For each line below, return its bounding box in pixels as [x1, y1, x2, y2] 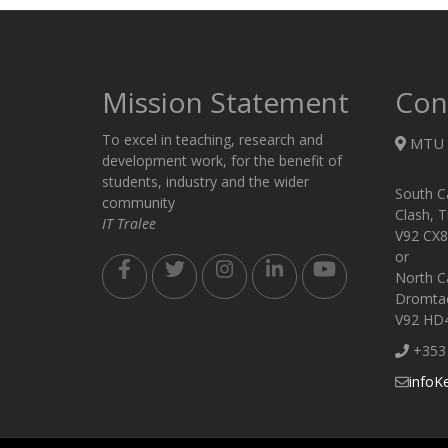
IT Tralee [102, 213, 156, 233]
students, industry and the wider [102, 171, 309, 191]
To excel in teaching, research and [102, 129, 323, 149]
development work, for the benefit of [102, 150, 342, 170]
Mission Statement [102, 82, 349, 121]
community [102, 192, 175, 212]
